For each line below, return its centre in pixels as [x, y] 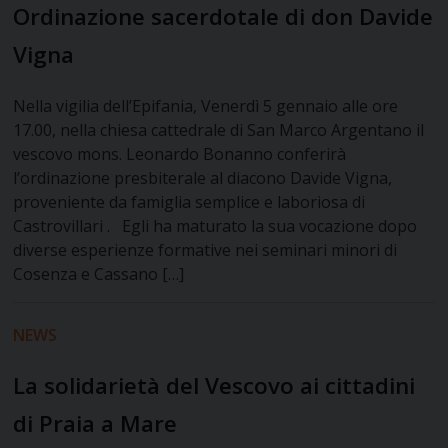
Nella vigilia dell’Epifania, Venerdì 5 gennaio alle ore [206, 106]
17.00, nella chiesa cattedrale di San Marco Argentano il [219, 130]
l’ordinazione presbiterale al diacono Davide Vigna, [203, 178]
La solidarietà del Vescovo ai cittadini [214, 386]
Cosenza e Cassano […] [99, 274]
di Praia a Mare [95, 424]
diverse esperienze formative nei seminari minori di [205, 250]
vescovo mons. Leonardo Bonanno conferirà [180, 154]
